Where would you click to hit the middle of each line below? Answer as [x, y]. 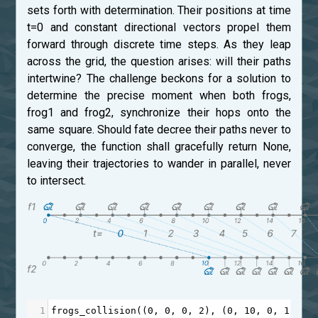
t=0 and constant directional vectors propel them [159, 28]
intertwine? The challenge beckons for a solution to [159, 79]
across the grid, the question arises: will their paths [159, 62]
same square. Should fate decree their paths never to [159, 130]
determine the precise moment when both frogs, [159, 96]
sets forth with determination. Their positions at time [159, 11]
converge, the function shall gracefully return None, [159, 147]
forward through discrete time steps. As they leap [159, 45]
